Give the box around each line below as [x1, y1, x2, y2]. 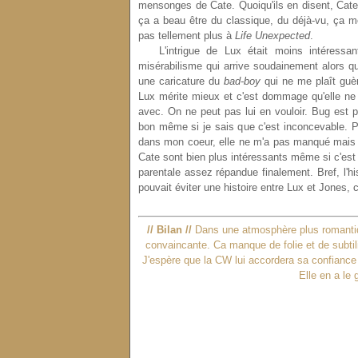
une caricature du [138, 75, 224, 87]
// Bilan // [147, 224, 195, 236]
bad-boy [223, 75, 261, 87]
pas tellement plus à [138, 30, 235, 42]
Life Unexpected [235, 30, 310, 42]
